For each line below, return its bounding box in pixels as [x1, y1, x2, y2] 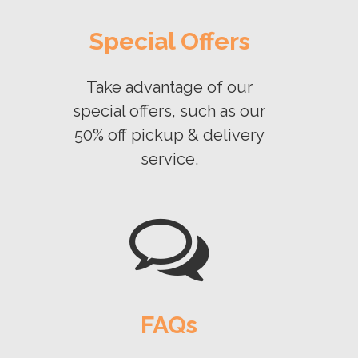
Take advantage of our [86, 78, 253, 97]
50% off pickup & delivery [74, 125, 265, 145]
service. [140, 149, 198, 169]
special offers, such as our [73, 101, 265, 121]
